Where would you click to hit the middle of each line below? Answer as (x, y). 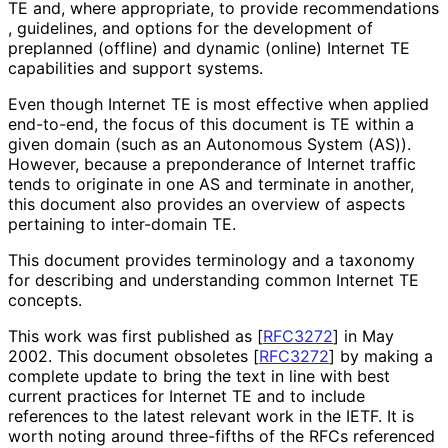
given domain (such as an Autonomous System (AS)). (209, 143)
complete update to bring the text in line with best (199, 375)
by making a (384, 355)
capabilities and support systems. (135, 67)
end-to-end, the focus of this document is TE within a (211, 123)
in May (366, 335)
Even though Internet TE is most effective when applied (218, 103)
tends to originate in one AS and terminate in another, (211, 183)
